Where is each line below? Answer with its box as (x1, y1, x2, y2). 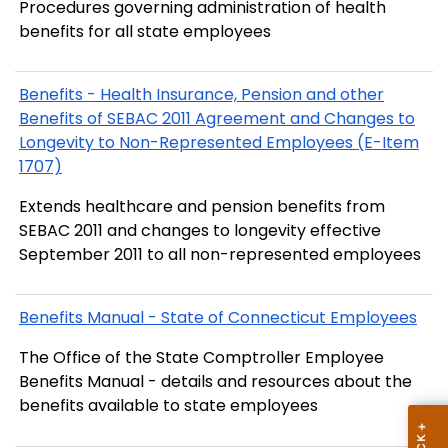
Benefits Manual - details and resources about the (19, 370, 412, 394)
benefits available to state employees (19, 394, 318, 418)
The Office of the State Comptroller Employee (19, 346, 384, 370)
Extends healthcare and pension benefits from (19, 195, 385, 219)
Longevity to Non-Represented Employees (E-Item (19, 131, 419, 155)
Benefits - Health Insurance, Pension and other (19, 83, 384, 107)
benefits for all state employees (19, 19, 271, 43)
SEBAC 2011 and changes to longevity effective (19, 219, 381, 243)
